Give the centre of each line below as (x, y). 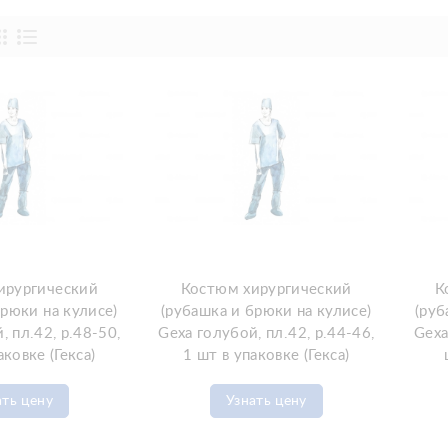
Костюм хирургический (266, 289)
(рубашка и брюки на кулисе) (266, 311)
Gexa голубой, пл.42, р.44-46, (266, 333)
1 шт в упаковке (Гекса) (266, 355)
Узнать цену (266, 400)
